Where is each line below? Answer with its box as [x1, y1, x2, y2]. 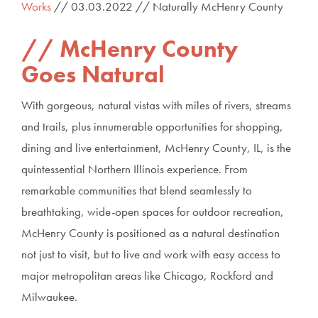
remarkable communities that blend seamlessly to [21, 182, 252, 198]
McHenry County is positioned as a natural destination [21, 225, 280, 241]
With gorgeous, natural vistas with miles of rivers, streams [21, 97, 291, 113]
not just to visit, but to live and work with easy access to [21, 246, 280, 262]
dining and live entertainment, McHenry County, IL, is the [21, 140, 291, 155]
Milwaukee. [21, 289, 77, 305]
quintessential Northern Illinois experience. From [21, 161, 248, 177]
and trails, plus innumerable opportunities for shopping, [21, 119, 283, 134]
